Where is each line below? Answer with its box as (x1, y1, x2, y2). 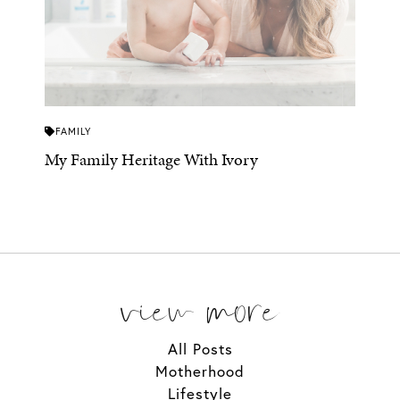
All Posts (167, 337, 233, 359)
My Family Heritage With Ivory (44, 146, 258, 171)
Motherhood (155, 360, 245, 381)
